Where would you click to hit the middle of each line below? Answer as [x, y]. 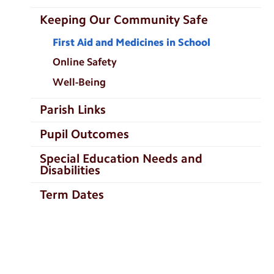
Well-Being [79, 82]
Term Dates [72, 194]
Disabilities [70, 170]
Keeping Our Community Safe [124, 19]
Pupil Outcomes [84, 134]
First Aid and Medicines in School [131, 42]
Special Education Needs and [121, 158]
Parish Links [72, 110]
